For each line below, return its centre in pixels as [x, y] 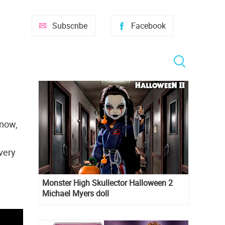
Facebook [148, 26]
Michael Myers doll [76, 194]
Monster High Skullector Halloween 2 [107, 183]
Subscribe [70, 26]
